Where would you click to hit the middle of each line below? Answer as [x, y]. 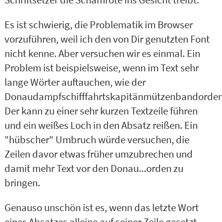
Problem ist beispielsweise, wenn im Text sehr [101, 68]
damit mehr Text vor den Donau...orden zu [94, 169]
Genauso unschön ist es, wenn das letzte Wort [101, 207]
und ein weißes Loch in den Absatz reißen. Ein [101, 126]
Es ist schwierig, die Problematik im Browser [98, 25]
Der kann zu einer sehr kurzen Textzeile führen [101, 111]
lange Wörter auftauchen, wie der [75, 83]
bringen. [22, 183]
